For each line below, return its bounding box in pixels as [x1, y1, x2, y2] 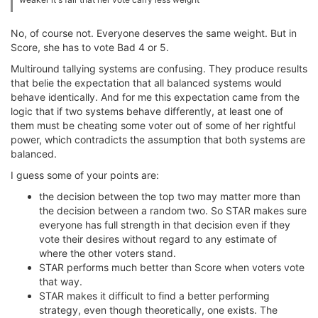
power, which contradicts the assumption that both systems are [11, 133, 305, 146]
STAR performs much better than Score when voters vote [39, 261, 305, 273]
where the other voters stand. [39, 247, 176, 259]
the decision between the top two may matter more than [39, 190, 300, 202]
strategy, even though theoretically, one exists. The [39, 304, 278, 316]
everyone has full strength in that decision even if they [39, 219, 290, 231]
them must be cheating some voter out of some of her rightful [11, 119, 295, 131]
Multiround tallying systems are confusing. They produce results [11, 62, 307, 75]
